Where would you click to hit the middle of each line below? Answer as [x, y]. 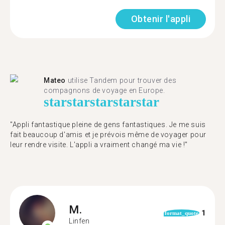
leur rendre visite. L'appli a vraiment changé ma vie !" [99, 145]
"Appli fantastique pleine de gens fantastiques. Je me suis [108, 125]
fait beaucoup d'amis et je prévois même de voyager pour [108, 135]
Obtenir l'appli [160, 19]
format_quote [181, 213]
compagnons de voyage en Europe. [104, 90]
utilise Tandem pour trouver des [121, 80]
